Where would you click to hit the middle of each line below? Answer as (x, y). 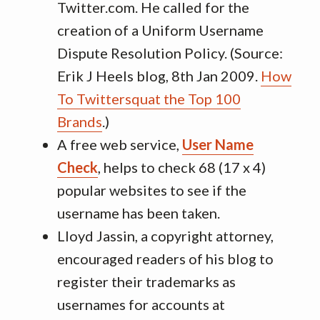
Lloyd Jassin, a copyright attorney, (165, 236)
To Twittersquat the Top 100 (149, 99)
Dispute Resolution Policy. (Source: (170, 53)
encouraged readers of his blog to (165, 259)
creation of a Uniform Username (160, 30)
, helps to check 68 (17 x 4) (182, 167)
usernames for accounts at (141, 304)
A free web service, (120, 144)
